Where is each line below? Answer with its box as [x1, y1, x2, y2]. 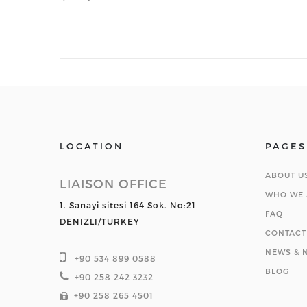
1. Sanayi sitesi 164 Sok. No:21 [60, 200, 196, 210]
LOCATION [60, 140, 123, 151]
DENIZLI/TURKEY [60, 217, 140, 226]
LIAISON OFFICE [60, 176, 167, 191]
